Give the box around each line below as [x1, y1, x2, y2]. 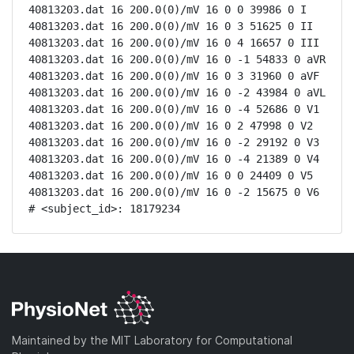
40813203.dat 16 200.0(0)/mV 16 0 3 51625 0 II [28, 20, 313, 32]
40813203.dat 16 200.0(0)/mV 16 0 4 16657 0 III [28, 36, 319, 49]
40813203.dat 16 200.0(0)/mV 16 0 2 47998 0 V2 [28, 119, 313, 132]
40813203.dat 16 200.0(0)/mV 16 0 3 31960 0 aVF [28, 70, 319, 82]
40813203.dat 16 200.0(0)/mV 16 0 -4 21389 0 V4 [28, 153, 319, 165]
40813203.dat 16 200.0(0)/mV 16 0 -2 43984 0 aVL [28, 86, 326, 99]
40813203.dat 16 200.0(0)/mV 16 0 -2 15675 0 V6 [28, 186, 319, 198]
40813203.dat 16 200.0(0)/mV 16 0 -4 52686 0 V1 [28, 103, 319, 115]
